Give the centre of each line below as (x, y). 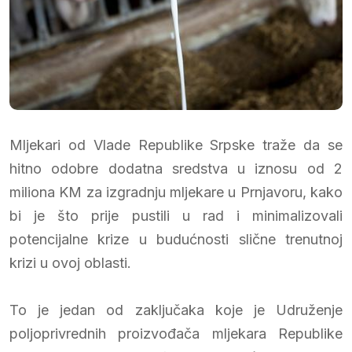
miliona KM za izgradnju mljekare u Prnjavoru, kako (176, 192)
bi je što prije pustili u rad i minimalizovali (176, 215)
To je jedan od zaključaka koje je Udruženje (176, 310)
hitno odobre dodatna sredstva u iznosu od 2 (176, 168)
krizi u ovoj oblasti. (70, 262)
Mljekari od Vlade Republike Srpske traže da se (176, 145)
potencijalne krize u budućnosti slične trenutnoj (176, 239)
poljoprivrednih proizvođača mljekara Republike (176, 333)
